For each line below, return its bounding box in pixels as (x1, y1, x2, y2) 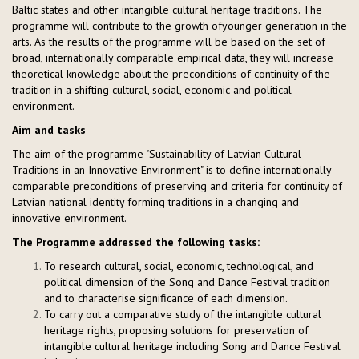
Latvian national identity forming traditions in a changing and (12, 194, 299, 209)
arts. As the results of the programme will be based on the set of (12, 34, 325, 49)
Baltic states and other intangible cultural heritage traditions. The (12, 2, 322, 17)
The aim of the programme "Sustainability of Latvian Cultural (12, 146, 301, 161)
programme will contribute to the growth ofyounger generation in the (12, 18, 347, 33)
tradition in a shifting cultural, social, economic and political (12, 82, 292, 97)
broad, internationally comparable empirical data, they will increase (12, 50, 333, 65)
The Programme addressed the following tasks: (12, 234, 260, 249)
